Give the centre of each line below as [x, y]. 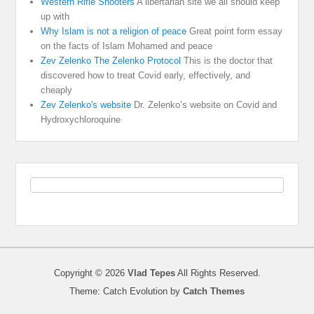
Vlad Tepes [151, 273]
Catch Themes [214, 292]
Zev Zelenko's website [86, 104]
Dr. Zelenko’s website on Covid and [204, 104]
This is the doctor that [227, 60]
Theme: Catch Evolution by [126, 292]
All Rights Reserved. [218, 273]
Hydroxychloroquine [81, 119]
